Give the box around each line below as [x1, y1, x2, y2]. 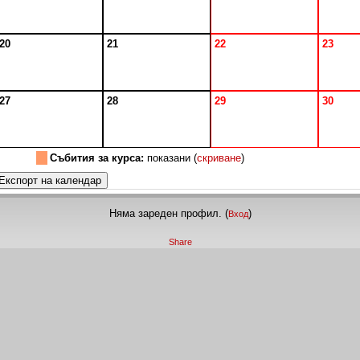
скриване [197, 152, 242, 164]
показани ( [144, 152, 198, 164]
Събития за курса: [50, 152, 145, 164]
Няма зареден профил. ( [108, 207, 228, 219]
